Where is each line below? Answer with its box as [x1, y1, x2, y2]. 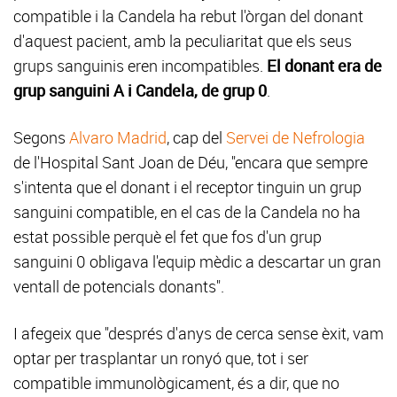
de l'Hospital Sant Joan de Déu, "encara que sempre [13, 152, 368, 173]
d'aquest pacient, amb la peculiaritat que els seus [13, 30, 352, 51]
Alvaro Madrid [69, 127, 167, 148]
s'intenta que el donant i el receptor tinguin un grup [13, 176, 362, 198]
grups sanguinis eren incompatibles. [13, 55, 267, 76]
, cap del [167, 127, 226, 148]
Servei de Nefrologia [226, 127, 365, 148]
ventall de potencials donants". [13, 276, 224, 297]
